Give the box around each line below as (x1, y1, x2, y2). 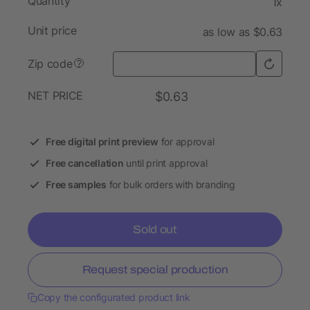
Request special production (82, 264, 228, 275)
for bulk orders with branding (106, 179, 235, 190)
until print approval (123, 157, 208, 169)
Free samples (46, 179, 107, 190)
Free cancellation (46, 157, 124, 169)
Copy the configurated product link (37, 291, 190, 303)
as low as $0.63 (202, 25, 282, 39)
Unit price (28, 24, 77, 37)
